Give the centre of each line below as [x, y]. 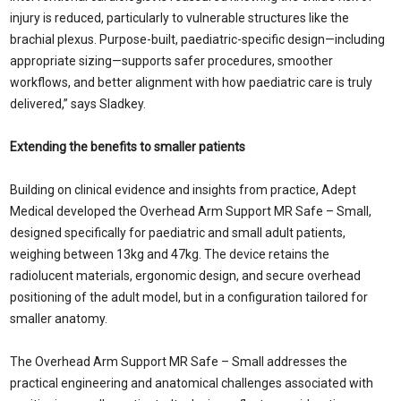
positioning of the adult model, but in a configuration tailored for [189, 297]
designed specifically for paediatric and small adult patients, [178, 233]
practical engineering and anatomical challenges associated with [192, 383]
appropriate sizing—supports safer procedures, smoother [171, 61]
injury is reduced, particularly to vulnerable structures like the [179, 18]
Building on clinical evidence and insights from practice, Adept [183, 190]
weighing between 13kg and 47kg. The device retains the [170, 254]
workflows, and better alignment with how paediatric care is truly [191, 82]
